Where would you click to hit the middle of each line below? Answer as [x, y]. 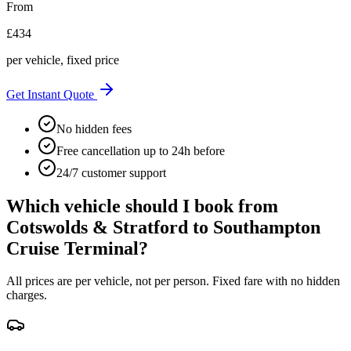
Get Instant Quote [52, 94]
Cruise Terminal [72, 248]
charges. [27, 295]
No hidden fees [94, 128]
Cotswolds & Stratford [97, 227]
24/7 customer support [111, 172]
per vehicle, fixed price [63, 60]
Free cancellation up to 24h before [141, 150]
